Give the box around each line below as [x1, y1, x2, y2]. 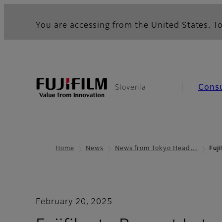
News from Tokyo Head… [114, 146, 198, 152]
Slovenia [115, 84, 146, 91]
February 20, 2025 [36, 198, 113, 207]
